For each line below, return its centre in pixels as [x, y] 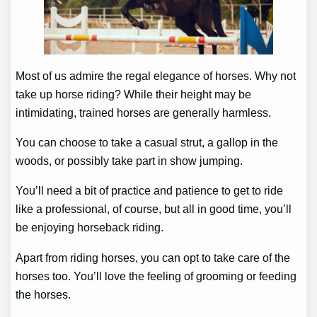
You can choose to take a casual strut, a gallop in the [147, 142]
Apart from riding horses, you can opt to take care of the [153, 257]
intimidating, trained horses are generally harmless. [144, 112]
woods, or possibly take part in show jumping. [131, 160]
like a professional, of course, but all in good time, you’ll [154, 209]
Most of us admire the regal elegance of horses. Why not [156, 75]
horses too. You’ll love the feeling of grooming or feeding [156, 276]
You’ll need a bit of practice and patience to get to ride [150, 191]
